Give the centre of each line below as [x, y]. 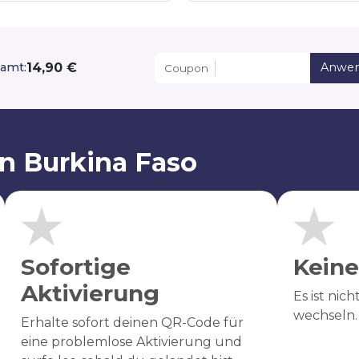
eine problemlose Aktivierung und [131, 341]
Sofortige [75, 266]
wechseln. [325, 315]
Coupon [186, 68]
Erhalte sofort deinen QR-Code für [132, 322]
